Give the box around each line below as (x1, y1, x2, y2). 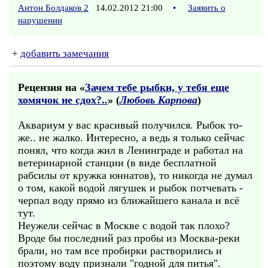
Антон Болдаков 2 (18, 3, 89, 13)
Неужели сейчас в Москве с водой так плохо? (18, 220, 230, 232)
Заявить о (188, 3, 226, 13)
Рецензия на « (18, 81, 85, 93)
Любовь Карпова (120, 94, 197, 106)
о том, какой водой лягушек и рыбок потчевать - (18, 182, 243, 194)
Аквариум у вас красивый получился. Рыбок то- (18, 119, 242, 131)
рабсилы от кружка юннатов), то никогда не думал (18, 169, 252, 181)
